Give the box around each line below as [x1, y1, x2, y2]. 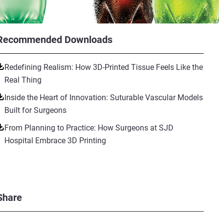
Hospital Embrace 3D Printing [4, 136, 106, 145]
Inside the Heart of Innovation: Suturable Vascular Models [4, 93, 203, 102]
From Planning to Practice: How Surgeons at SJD [4, 123, 174, 132]
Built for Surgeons [4, 106, 66, 115]
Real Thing [4, 75, 42, 85]
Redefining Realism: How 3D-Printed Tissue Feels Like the [4, 63, 203, 72]
